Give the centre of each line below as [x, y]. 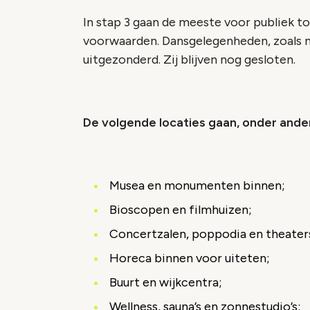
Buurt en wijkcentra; [166, 282]
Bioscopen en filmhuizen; [181, 210]
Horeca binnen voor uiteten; [190, 258]
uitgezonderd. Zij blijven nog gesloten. [189, 60]
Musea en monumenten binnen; [197, 185]
